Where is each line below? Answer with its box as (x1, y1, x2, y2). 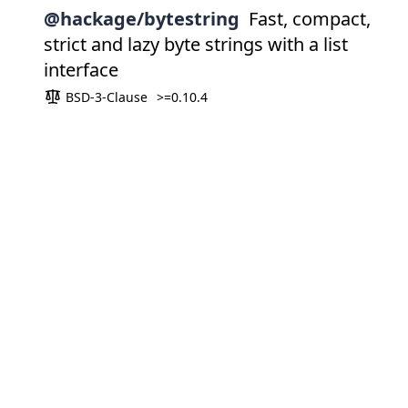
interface (44, 56, 118, 82)
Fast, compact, (249, 5, 371, 31)
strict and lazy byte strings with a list (44, 31, 348, 56)
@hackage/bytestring (44, 5, 240, 31)
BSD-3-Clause (62, 87, 148, 106)
